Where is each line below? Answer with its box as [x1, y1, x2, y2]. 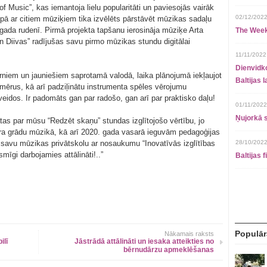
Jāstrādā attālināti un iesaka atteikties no [74, 237, 214, 246]
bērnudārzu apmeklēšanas [123, 246, 214, 254]
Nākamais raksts [164, 230, 214, 237]
